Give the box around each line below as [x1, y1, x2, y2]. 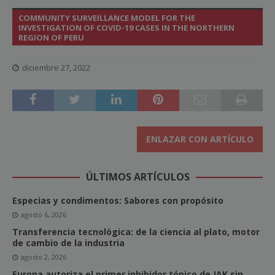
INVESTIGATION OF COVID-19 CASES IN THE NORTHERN [18, 22, 234, 34]
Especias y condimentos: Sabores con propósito [12, 195, 223, 207]
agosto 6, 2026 [21, 210, 66, 220]
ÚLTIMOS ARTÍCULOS [85, 170, 190, 184]
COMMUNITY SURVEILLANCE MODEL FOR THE [18, 12, 195, 24]
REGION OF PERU [18, 32, 84, 44]
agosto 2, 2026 [21, 252, 66, 262]
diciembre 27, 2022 [22, 62, 90, 74]
